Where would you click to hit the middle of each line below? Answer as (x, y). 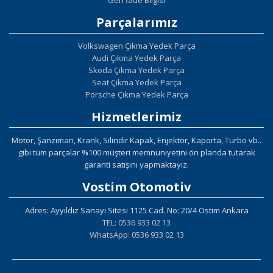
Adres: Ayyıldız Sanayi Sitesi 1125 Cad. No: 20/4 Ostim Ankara (136, 210)
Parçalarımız (136, 22)
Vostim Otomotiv (136, 186)
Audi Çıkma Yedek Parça (136, 58)
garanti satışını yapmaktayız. (136, 164)
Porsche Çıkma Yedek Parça (136, 94)
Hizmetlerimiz (136, 116)
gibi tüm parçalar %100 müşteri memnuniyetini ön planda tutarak (136, 152)
